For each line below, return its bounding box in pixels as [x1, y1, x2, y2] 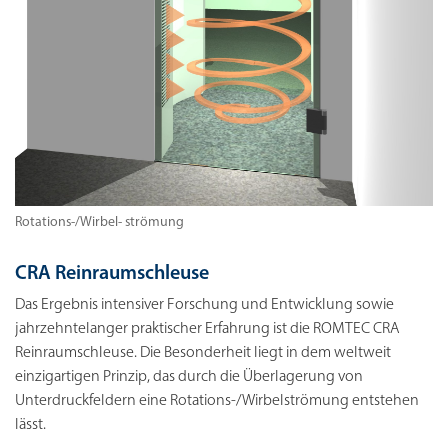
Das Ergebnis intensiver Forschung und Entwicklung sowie [15, 297, 394, 314]
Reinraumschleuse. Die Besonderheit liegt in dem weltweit [15, 345, 391, 362]
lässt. [15, 417, 46, 434]
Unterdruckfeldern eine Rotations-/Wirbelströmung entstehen [15, 393, 419, 410]
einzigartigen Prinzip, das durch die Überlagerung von [15, 369, 363, 386]
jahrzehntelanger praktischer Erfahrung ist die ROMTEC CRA [15, 321, 399, 338]
